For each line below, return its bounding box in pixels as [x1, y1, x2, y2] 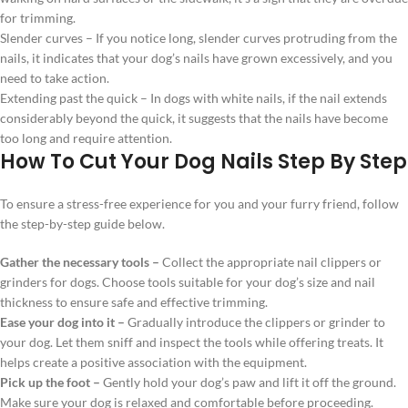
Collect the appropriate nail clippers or [162, 253, 382, 270]
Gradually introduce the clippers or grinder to [127, 313, 385, 330]
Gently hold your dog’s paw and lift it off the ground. [103, 373, 396, 390]
